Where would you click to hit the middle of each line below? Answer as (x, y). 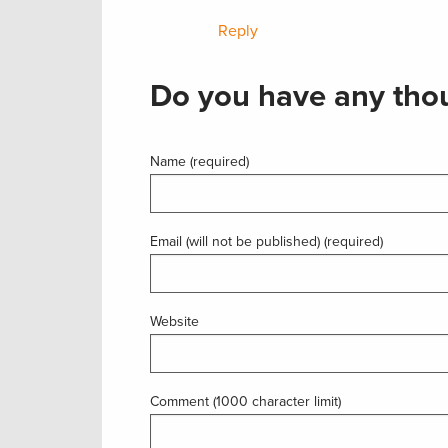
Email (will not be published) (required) (266, 241)
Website (174, 321)
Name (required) (199, 161)
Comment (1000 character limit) (245, 401)
